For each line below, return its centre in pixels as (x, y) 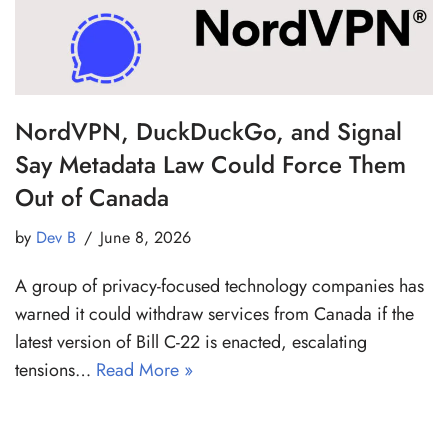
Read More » (144, 370)
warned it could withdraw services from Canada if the (214, 314)
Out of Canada (92, 198)
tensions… (55, 370)
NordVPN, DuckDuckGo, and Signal (208, 132)
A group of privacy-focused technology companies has (219, 286)
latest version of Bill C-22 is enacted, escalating (191, 342)
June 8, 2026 (145, 238)
